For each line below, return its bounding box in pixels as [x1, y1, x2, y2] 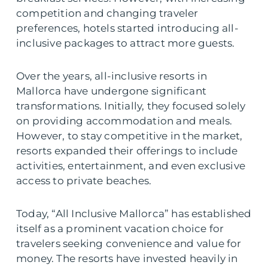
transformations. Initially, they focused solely [16, 100, 246, 112]
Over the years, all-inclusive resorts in [16, 70, 208, 83]
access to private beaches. [16, 175, 152, 187]
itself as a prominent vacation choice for [16, 223, 224, 235]
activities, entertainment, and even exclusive [16, 160, 246, 172]
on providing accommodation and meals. [16, 115, 233, 127]
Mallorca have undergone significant [16, 85, 207, 98]
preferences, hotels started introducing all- [16, 22, 239, 35]
